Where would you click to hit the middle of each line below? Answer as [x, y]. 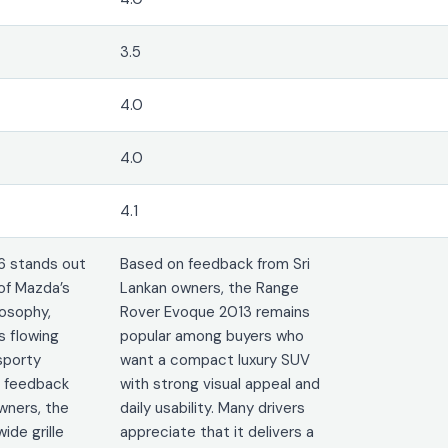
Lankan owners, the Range [210, 287]
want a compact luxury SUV [215, 359]
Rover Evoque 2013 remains [215, 311]
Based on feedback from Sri [215, 263]
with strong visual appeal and [220, 383]
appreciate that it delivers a [217, 431]
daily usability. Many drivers [213, 407]
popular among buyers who [212, 335]
